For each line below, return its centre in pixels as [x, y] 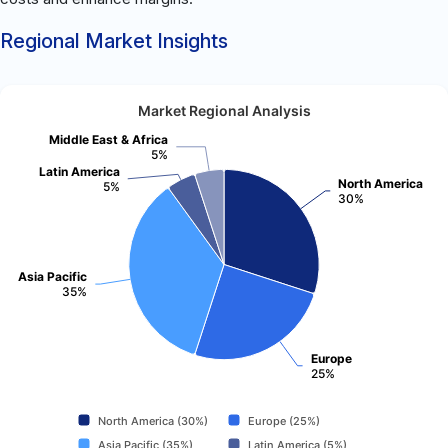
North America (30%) [153, 420]
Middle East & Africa [108, 139]
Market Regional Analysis [224, 110]
